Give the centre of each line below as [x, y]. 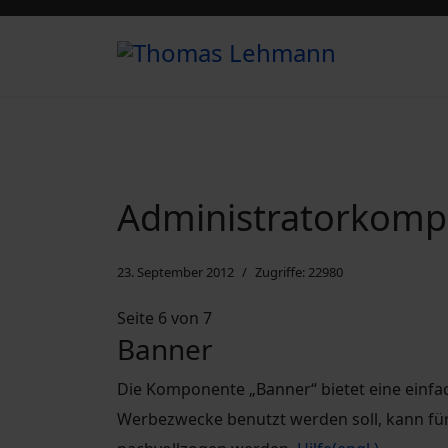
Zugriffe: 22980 [299, 272]
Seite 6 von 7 [164, 318]
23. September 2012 [175, 272]
